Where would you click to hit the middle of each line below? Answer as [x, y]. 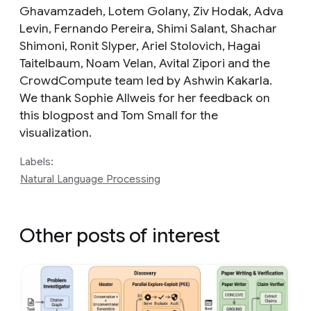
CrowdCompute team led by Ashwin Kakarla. [146, 81]
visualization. [56, 133]
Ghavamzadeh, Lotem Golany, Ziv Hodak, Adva [151, 11]
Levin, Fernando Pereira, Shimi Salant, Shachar [148, 29]
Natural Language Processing [90, 179]
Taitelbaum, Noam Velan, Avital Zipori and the [145, 64]
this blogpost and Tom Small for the [119, 116]
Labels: [36, 162]
